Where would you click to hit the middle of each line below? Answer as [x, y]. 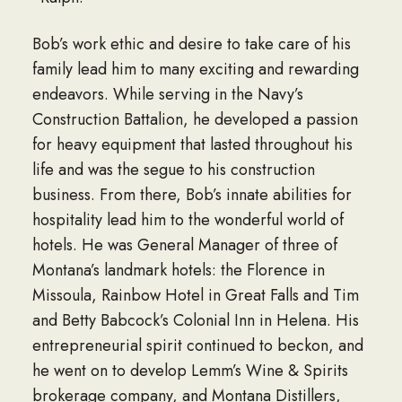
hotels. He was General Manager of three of [184, 245]
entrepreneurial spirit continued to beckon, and [197, 345]
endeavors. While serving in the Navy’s [167, 94]
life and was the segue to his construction [173, 169]
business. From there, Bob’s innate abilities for [192, 194]
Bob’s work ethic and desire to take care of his [191, 44]
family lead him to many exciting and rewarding [195, 69]
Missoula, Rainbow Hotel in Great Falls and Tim [195, 295]
